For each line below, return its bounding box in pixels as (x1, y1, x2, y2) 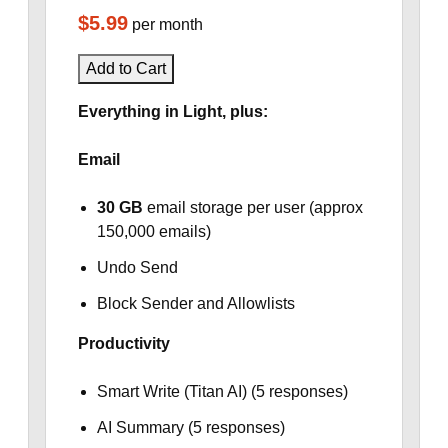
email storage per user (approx (142, 199, 363, 216)
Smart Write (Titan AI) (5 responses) (96, 383, 348, 400)
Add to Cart (85, 60, 166, 77)
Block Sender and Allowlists (96, 295, 295, 312)
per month (131, 16, 203, 33)
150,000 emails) (96, 223, 211, 240)
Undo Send (96, 259, 178, 276)
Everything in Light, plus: (77, 103, 268, 120)
